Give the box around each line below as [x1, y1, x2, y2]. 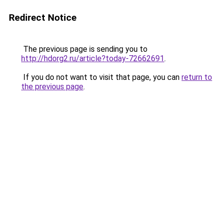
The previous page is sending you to [21, 44, 147, 54]
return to [182, 73, 212, 82]
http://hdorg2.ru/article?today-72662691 [21, 54, 164, 63]
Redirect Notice [9, 12, 76, 23]
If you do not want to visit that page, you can [21, 73, 182, 82]
